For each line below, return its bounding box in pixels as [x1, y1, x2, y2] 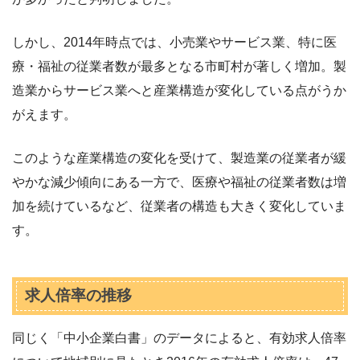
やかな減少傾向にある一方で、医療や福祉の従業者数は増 [12, 174, 346, 189]
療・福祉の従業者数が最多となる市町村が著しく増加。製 [12, 59, 346, 73]
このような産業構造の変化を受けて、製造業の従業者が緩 [12, 150, 346, 165]
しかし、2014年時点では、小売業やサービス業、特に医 [12, 35, 337, 49]
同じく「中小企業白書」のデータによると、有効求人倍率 [12, 331, 346, 346]
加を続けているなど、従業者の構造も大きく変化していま [12, 198, 346, 213]
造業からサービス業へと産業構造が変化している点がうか [12, 83, 346, 97]
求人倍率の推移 [24, 287, 132, 305]
